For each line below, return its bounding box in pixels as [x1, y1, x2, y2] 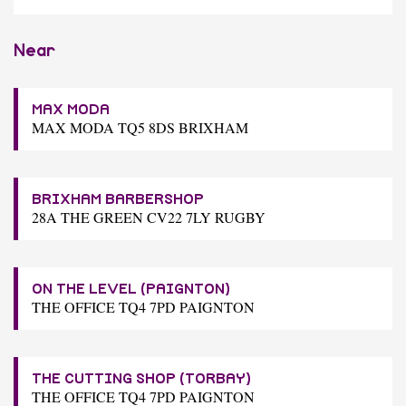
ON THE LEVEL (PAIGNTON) [32, 281, 230, 296]
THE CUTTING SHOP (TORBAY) [32, 371, 251, 386]
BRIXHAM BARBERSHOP [32, 191, 204, 207]
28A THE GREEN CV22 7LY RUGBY [32, 207, 266, 227]
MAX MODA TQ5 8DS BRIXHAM [32, 117, 248, 137]
